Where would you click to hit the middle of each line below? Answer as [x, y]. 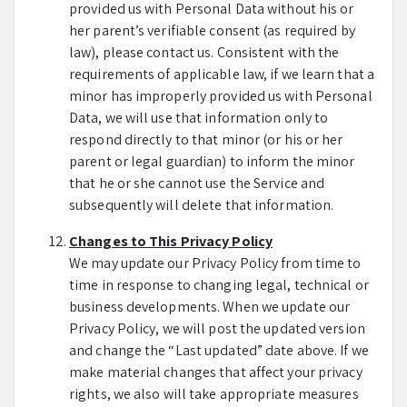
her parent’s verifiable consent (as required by [212, 30]
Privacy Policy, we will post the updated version [217, 328]
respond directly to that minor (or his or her [206, 139]
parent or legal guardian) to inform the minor [212, 161]
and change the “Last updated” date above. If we [219, 350]
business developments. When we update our [210, 307]
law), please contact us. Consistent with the [204, 52]
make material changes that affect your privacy [216, 372]
